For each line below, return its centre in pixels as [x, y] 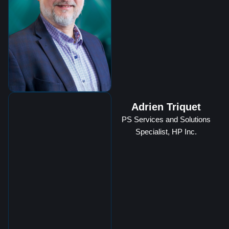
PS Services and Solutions [166, 119]
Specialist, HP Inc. [166, 131]
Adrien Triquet [166, 107]
